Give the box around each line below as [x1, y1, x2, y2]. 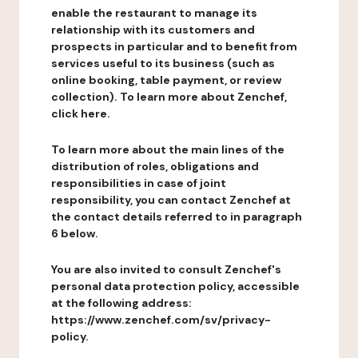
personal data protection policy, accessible [51, 279, 300, 293]
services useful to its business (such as [51, 56, 275, 70]
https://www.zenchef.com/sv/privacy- [51, 312, 271, 327]
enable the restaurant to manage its [51, 6, 257, 20]
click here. [51, 106, 110, 121]
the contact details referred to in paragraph [51, 209, 302, 224]
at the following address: [51, 296, 192, 310]
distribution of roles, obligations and [51, 159, 259, 173]
